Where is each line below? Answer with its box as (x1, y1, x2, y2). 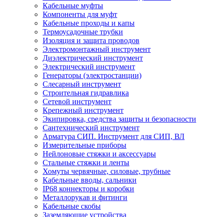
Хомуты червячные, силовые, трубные (43, 167, 170, 176)
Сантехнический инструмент (43, 124, 139, 132)
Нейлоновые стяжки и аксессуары (43, 150, 156, 158)
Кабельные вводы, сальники (43, 176, 137, 185)
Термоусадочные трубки (43, 28, 123, 36)
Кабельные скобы (43, 202, 101, 211)
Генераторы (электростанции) (43, 71, 141, 80)
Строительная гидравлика (43, 89, 129, 97)
